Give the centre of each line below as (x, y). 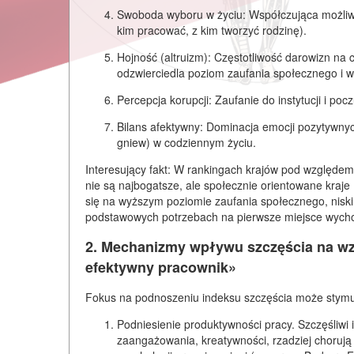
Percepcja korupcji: (164, 99)
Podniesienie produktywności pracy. (206, 324)
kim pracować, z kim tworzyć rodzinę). (212, 30)
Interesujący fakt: (128, 169)
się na (102, 200)
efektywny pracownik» (161, 267)
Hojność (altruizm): (164, 56)
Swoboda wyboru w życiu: (181, 14)
